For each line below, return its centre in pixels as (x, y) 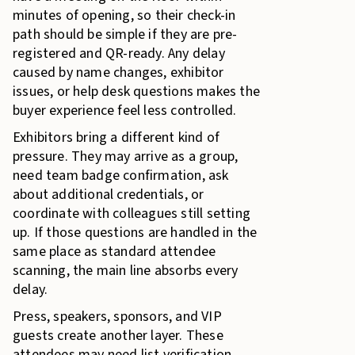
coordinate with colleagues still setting (132, 214)
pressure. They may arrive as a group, (126, 157)
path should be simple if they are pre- (125, 34)
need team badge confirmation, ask (121, 176)
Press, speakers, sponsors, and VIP (117, 317)
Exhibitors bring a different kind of (116, 137)
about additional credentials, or (109, 195)
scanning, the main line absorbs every (126, 271)
